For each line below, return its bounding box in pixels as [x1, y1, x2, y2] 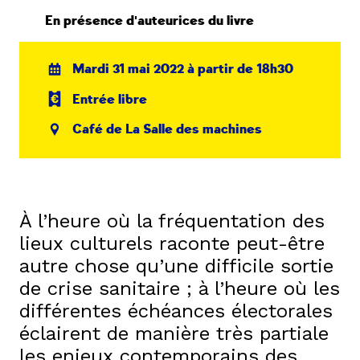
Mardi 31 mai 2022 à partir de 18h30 [72, 61, 294, 77]
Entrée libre [72, 91, 148, 108]
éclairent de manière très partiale [19, 321, 329, 345]
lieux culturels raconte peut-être [19, 231, 325, 255]
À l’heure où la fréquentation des [19, 209, 325, 232]
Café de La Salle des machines [72, 121, 263, 138]
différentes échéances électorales [19, 299, 333, 322]
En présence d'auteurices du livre [45, 13, 254, 29]
